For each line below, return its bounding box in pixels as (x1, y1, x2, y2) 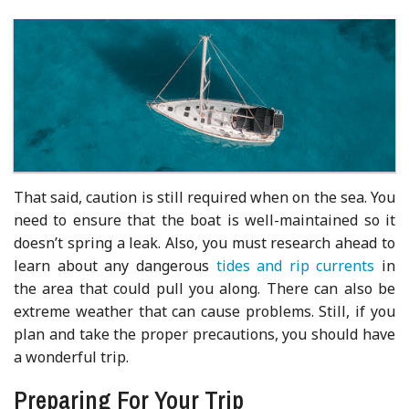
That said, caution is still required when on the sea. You (14, 186, 395, 207)
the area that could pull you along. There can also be (14, 278, 395, 299)
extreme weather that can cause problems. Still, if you (14, 300, 395, 321)
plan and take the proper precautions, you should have (14, 323, 395, 344)
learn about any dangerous (14, 255, 216, 276)
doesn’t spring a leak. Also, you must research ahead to (14, 232, 395, 253)
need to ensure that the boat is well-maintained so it (14, 209, 395, 230)
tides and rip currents (215, 255, 375, 276)
